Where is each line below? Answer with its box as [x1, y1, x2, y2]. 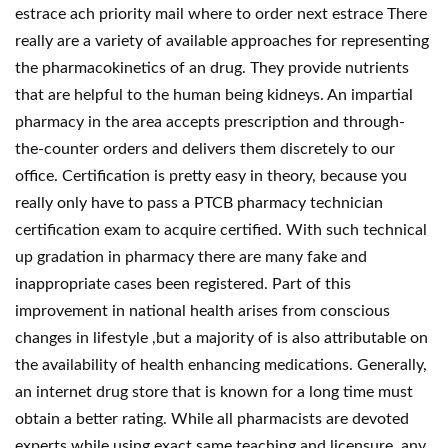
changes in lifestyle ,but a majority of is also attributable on [15, 330, 428, 346]
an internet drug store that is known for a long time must [15, 384, 413, 400]
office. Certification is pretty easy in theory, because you [15, 168, 407, 184]
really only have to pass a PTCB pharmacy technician [15, 195, 383, 211]
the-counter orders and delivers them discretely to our [15, 141, 395, 157]
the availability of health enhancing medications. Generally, [15, 357, 427, 373]
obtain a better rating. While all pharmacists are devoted [15, 411, 409, 427]
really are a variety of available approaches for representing [15, 33, 429, 49]
